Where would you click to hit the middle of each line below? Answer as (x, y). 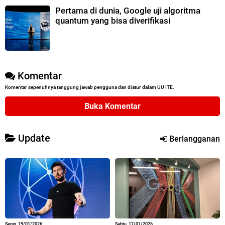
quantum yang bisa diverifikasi (113, 21)
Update (33, 138)
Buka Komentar (113, 106)
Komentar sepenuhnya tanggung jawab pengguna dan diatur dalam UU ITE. (90, 87)
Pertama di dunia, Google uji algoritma (128, 11)
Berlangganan (194, 139)
